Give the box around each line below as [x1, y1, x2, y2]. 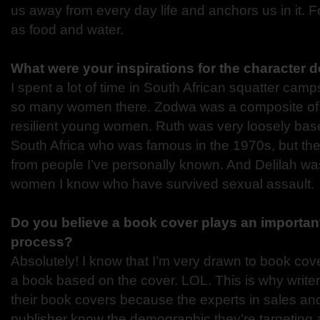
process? [11, 234, 73, 249]
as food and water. [11, 22, 124, 37]
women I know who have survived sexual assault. [11, 176, 314, 191]
